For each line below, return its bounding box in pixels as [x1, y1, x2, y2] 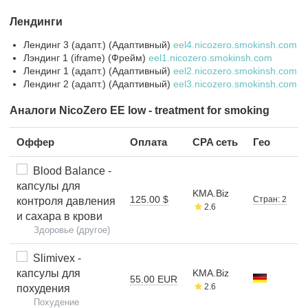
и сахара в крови [16, 210, 102, 222]
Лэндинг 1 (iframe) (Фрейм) [23, 52, 148, 63]
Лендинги [10, 15, 63, 27]
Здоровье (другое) [34, 224, 110, 235]
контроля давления [16, 195, 115, 207]
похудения [16, 282, 70, 294]
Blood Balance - [27, 164, 111, 177]
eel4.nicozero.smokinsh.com [173, 38, 297, 50]
